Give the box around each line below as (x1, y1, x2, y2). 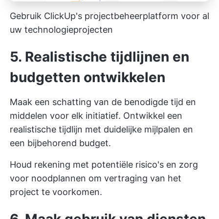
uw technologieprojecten (10, 24, 113, 35)
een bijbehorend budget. (10, 138, 111, 149)
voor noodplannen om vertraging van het (10, 173, 181, 184)
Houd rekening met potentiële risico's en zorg (10, 159, 198, 170)
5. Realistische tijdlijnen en (10, 48, 189, 66)
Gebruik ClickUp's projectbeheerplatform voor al (10, 11, 209, 22)
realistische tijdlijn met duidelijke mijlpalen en (10, 124, 193, 135)
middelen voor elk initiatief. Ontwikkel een (10, 110, 182, 121)
